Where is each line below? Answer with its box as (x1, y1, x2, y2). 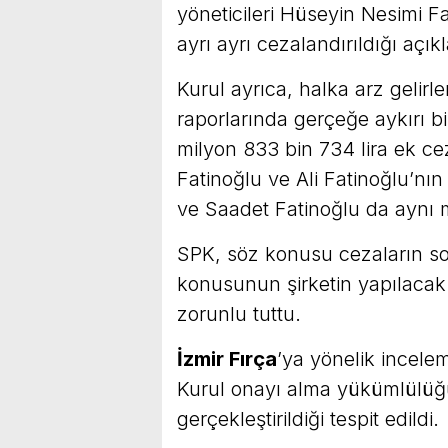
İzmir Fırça (177, 347, 277, 372)
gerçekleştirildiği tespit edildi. (177, 407, 439, 432)
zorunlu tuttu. (177, 302, 301, 327)
